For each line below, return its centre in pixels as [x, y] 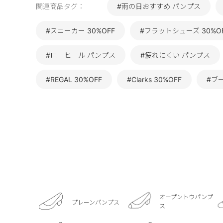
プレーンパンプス [96, 202]
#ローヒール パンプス [81, 55]
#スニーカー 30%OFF [80, 31]
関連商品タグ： [60, 6]
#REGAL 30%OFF [74, 80]
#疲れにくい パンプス [175, 55]
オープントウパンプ [186, 197]
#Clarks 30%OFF [154, 80]
